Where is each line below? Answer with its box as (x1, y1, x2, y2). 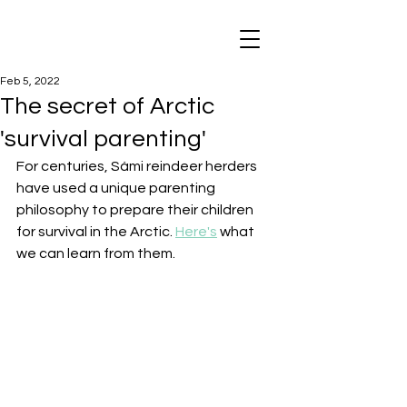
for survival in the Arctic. (16, 224, 175, 239)
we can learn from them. (16, 246, 175, 261)
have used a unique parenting (16, 181, 218, 195)
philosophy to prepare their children (16, 203, 256, 217)
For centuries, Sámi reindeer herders (16, 159, 260, 174)
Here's (175, 224, 217, 239)
